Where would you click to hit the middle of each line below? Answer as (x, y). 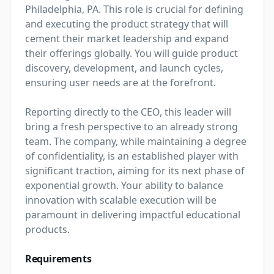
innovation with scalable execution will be (121, 200)
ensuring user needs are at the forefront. (120, 83)
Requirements (58, 259)
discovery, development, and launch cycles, (124, 68)
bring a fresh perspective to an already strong (131, 127)
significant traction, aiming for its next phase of (135, 171)
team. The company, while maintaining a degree (136, 141)
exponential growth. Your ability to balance (124, 185)
